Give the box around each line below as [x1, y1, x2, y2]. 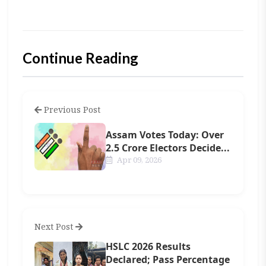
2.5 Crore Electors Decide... [106, 141, 230, 154]
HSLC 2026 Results [106, 240, 191, 253]
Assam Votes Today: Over [106, 128, 224, 141]
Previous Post [42, 104, 101, 115]
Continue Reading [23, 49, 139, 66]
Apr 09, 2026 [115, 154, 162, 165]
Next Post [34, 221, 76, 232]
